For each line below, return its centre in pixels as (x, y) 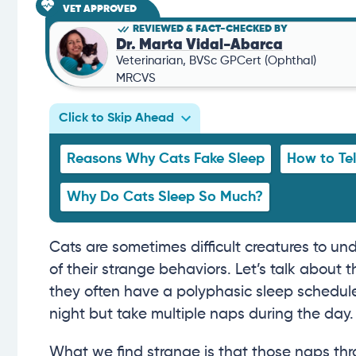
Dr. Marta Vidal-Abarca (199, 45)
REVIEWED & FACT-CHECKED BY (210, 29)
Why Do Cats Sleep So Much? (165, 197)
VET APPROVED (100, 9)
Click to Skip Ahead (116, 118)
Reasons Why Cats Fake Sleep (166, 159)
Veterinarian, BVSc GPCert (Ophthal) (216, 61)
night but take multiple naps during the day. (201, 314)
